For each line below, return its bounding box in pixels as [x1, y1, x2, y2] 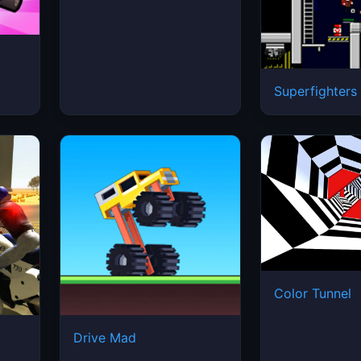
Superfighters [274, 83, 357, 100]
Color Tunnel [274, 284, 351, 301]
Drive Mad [73, 330, 136, 346]
